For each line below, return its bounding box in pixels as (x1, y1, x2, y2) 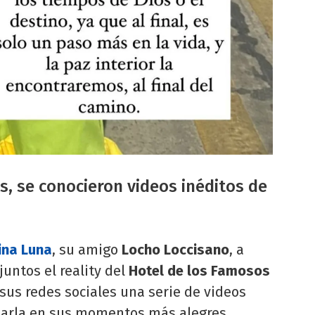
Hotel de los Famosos (129, 262, 270, 280)
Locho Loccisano (122, 241, 229, 259)
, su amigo (52, 241, 122, 259)
